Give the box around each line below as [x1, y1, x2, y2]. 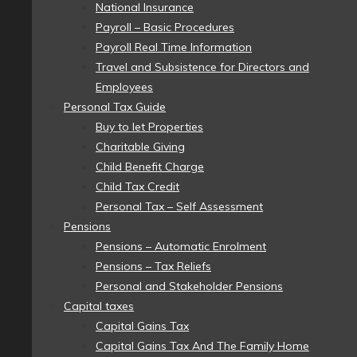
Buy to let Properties [96, 120, 203, 135]
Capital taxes [64, 299, 134, 314]
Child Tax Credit [96, 179, 179, 194]
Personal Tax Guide [64, 100, 166, 115]
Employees [96, 80, 153, 95]
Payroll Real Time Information [96, 40, 252, 55]
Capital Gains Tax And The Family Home [96, 339, 309, 354]
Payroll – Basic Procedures [96, 20, 234, 35]
